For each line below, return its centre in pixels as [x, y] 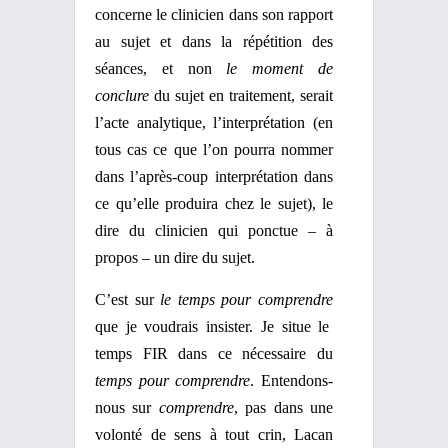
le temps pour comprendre [247, 299]
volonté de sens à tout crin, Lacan [214, 434]
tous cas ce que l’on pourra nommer [214, 149]
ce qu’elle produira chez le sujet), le [214, 203]
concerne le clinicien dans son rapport [214, 14]
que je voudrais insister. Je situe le [212, 326]
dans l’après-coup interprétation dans [214, 176]
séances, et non [161, 68]
